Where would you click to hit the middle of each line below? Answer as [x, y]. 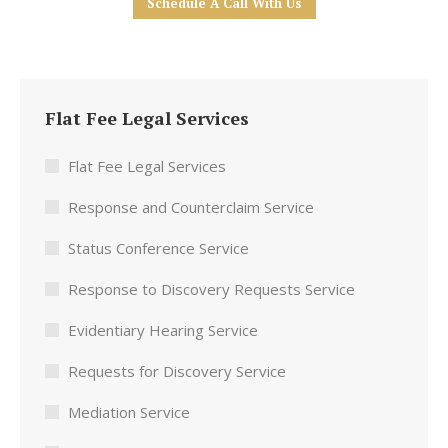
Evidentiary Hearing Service [163, 330]
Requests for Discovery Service [177, 371]
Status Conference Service [158, 248]
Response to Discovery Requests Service [211, 289]
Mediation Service [129, 412]
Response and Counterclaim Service [191, 207]
